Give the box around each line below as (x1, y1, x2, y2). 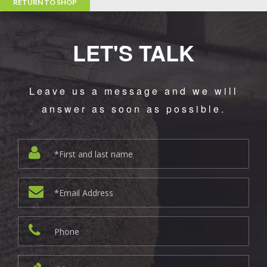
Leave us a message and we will (29, 84, 238, 98)
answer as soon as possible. (41, 102, 226, 116)
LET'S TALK (73, 37, 194, 68)
